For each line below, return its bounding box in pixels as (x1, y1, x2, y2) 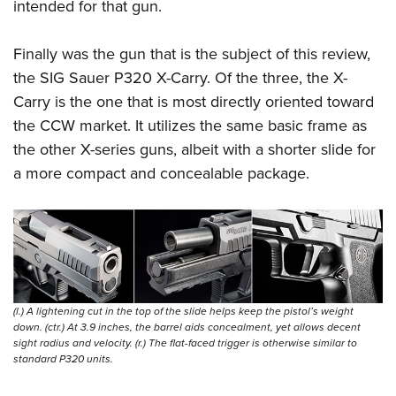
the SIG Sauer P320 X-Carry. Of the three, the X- (13, 66, 347, 90)
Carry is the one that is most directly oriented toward (13, 90, 374, 114)
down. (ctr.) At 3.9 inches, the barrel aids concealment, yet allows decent (13, 319, 361, 336)
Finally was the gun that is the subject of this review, (13, 42, 370, 66)
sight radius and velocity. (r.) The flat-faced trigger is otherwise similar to (13, 335, 357, 352)
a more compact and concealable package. (13, 162, 309, 186)
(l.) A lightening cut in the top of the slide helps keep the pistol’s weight (13, 303, 354, 320)
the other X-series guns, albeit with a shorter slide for (13, 138, 376, 162)
